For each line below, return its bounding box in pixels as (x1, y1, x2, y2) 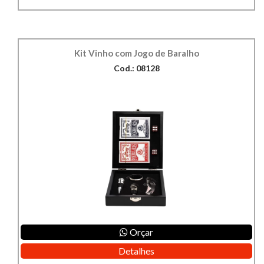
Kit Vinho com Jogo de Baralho (74, 48, 199, 59)
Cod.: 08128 (113, 63, 160, 74)
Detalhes (118, 245, 154, 257)
